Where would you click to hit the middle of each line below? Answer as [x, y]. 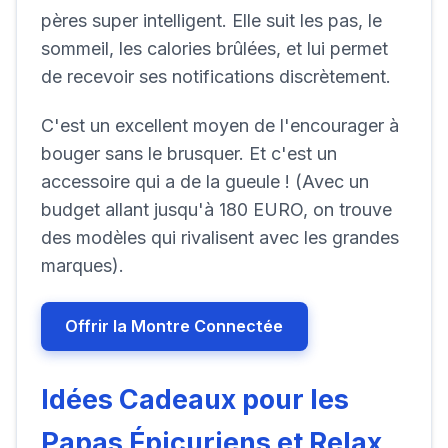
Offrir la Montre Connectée [174, 326]
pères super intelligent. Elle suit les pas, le [211, 20]
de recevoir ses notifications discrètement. [216, 76]
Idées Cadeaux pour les [195, 400]
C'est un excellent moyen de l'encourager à [220, 126]
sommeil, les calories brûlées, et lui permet [214, 48]
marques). [82, 266]
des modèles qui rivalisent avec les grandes [220, 238]
